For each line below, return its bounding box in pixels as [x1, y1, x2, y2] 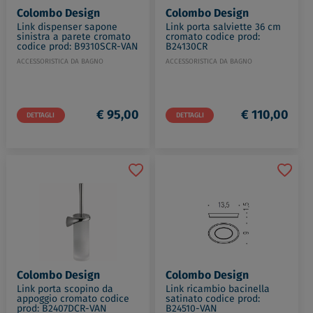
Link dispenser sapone [16, 20, 117, 34]
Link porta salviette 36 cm [166, 20, 282, 34]
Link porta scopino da [16, 282, 113, 296]
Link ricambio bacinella [166, 282, 270, 296]
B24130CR [166, 39, 208, 54]
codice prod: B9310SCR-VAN [16, 39, 138, 54]
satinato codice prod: [166, 291, 261, 306]
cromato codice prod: [166, 29, 261, 44]
